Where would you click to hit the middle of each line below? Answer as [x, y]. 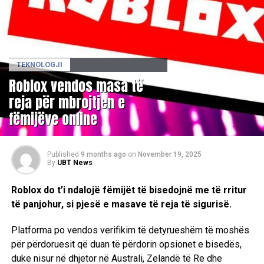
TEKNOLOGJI [39, 65]
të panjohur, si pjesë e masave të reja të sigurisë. [121, 204]
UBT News [75, 163]
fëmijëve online [53, 119]
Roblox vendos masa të [76, 86]
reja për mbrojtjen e [67, 103]
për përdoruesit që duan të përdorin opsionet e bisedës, [126, 245]
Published [63, 155]
